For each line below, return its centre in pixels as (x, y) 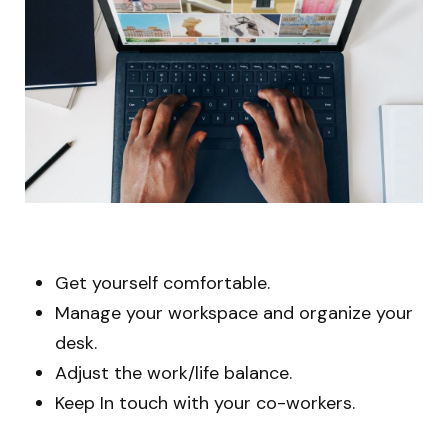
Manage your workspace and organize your (234, 312)
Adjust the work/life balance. (173, 372)
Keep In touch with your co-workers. (205, 402)
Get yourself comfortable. (162, 282)
